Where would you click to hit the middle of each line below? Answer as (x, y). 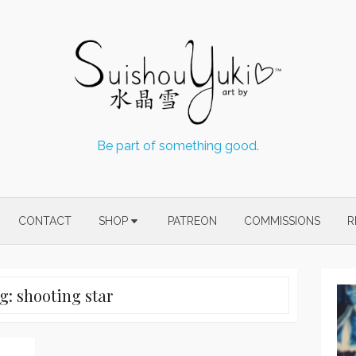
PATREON (192, 221)
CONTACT (45, 221)
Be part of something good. (178, 145)
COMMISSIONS (282, 221)
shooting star (65, 295)
